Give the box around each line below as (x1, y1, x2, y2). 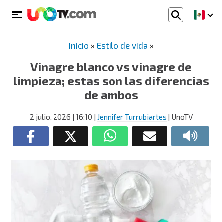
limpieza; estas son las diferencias (13, 73, 209, 88)
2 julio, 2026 (29, 112, 71, 121)
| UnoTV (166, 112, 193, 121)
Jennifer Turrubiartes (97, 112, 166, 121)
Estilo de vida (96, 40, 148, 50)
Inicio (68, 40, 89, 50)
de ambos (84, 87, 138, 102)
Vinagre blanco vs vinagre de (30, 59, 192, 74)
